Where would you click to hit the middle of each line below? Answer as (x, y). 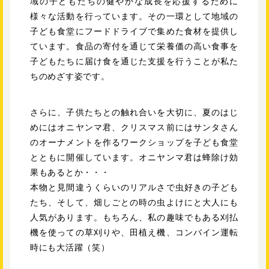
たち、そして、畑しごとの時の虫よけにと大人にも (134, 202)
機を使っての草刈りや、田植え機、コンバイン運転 (134, 232)
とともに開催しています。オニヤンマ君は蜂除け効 (134, 157)
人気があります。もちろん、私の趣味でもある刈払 (134, 217)
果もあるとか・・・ (70, 172)
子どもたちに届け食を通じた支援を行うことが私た (134, 61)
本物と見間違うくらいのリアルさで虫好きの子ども (134, 187)
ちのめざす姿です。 (70, 76)
